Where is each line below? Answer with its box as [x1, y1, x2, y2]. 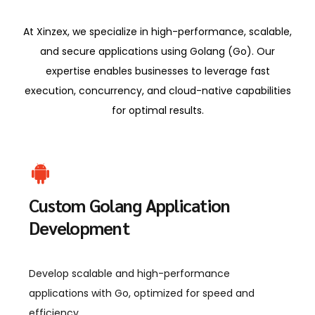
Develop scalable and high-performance [29, 266, 230, 281]
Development [29, 216, 129, 240]
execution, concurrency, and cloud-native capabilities [24, 84, 291, 98]
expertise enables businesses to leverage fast [45, 64, 270, 79]
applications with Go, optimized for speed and [29, 286, 255, 301]
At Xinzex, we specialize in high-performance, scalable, [23, 25, 292, 39]
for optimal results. [111, 103, 204, 118]
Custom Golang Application [29, 193, 231, 217]
